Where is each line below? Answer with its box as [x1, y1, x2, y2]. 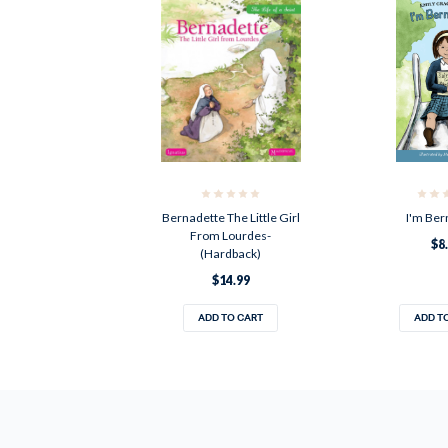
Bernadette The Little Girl [161, 209, 300, 225]
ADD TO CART [198, 310, 264, 325]
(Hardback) [200, 245, 262, 261]
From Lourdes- [190, 227, 272, 243]
